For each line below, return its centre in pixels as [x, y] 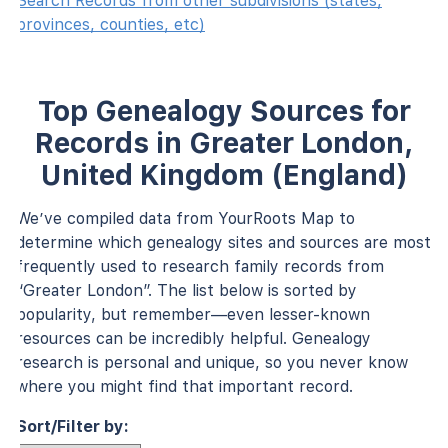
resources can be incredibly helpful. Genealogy [193, 338]
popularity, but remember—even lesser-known [193, 314]
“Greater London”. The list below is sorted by [186, 290]
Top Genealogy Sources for [224, 110]
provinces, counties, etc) [110, 24]
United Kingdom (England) [224, 174]
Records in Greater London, [224, 142]
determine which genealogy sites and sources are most [223, 242]
